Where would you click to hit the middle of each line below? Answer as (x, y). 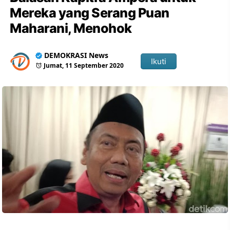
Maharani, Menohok (71, 28)
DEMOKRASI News (76, 55)
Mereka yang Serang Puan (90, 13)
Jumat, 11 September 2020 (84, 65)
